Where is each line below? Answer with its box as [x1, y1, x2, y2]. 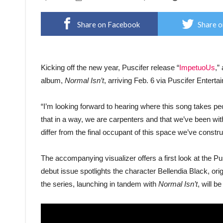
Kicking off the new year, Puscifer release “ [41, 63, 179, 72]
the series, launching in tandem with [41, 180, 158, 189]
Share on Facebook [77, 20, 140, 29]
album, [41, 76, 65, 85]
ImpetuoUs [179, 63, 215, 72]
